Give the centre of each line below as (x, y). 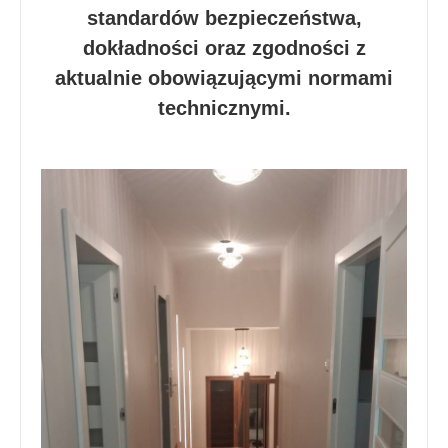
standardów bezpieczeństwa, (224, 18)
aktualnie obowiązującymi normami (224, 78)
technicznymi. (224, 108)
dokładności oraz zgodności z (224, 48)
